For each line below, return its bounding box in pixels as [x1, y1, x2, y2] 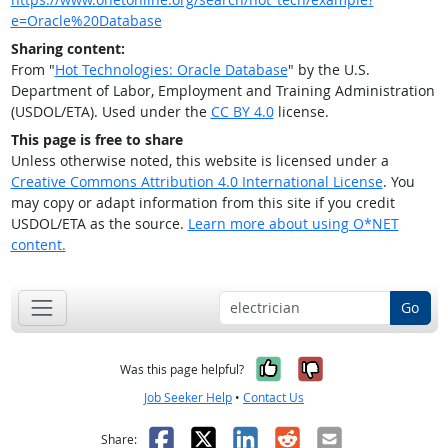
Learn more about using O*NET [187, 214, 399, 234]
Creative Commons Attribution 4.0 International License [10, 172, 383, 192]
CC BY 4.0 [210, 102, 274, 122]
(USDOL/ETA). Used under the [10, 102, 211, 122]
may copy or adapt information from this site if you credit [10, 193, 395, 213]
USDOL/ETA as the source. [10, 214, 188, 234]
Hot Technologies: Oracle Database [54, 60, 288, 80]
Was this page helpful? [120, 360, 244, 378]
